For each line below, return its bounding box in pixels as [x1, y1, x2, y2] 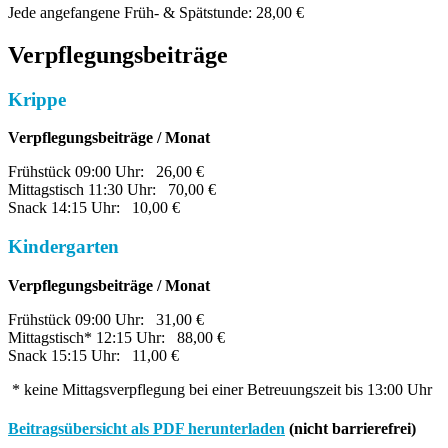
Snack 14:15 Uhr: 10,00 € [8, 199, 180, 217]
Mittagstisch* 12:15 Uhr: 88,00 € [8, 328, 225, 346]
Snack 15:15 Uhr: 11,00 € [8, 346, 179, 364]
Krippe [8, 88, 66, 110]
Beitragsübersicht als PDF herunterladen [8, 420, 285, 438]
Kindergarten [8, 236, 119, 258]
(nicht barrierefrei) [285, 420, 416, 438]
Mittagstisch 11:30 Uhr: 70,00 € [8, 181, 216, 199]
